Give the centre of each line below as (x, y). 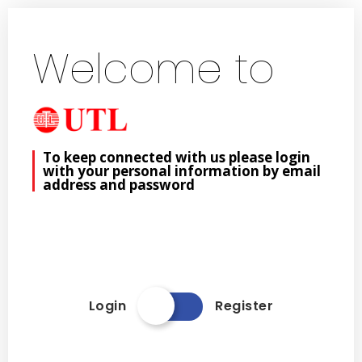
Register (244, 306)
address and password (119, 184)
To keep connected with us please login (177, 157)
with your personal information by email (182, 170)
